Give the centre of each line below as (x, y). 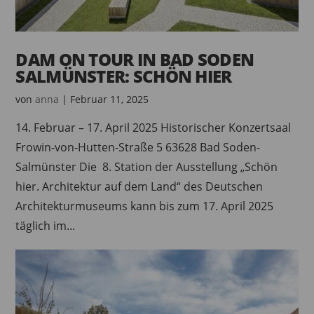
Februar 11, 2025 (110, 100)
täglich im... (46, 226)
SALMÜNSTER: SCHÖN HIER (124, 76)
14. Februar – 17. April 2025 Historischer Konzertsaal (153, 128)
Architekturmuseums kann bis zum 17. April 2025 (145, 206)
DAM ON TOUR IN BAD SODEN (135, 60)
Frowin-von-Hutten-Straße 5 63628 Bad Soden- (138, 148)
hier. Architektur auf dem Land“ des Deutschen (139, 187)
